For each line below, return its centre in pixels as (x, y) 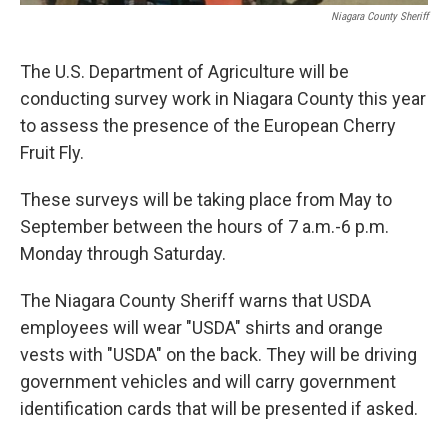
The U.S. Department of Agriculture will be (184, 72)
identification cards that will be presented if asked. (219, 409)
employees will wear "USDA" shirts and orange (201, 328)
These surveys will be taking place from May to (206, 200)
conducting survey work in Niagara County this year (223, 99)
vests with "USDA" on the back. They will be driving (218, 355)
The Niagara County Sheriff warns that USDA (195, 301)
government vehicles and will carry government (208, 382)
